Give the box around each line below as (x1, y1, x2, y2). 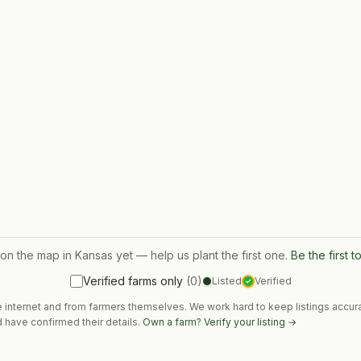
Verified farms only (82, 274, 183, 288)
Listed (211, 275, 242, 287)
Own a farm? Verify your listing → (143, 316, 297, 328)
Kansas (74, 248, 113, 262)
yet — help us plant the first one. (112, 248, 288, 262)
